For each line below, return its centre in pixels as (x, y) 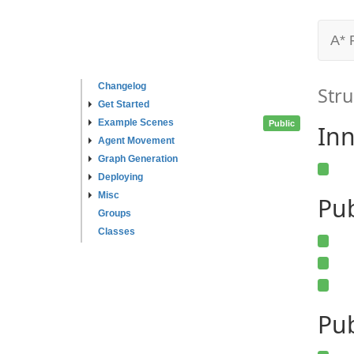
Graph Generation (138, 159)
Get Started (124, 104)
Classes (117, 232)
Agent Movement (136, 141)
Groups (115, 213)
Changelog (122, 86)
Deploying (121, 177)
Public (282, 123)
